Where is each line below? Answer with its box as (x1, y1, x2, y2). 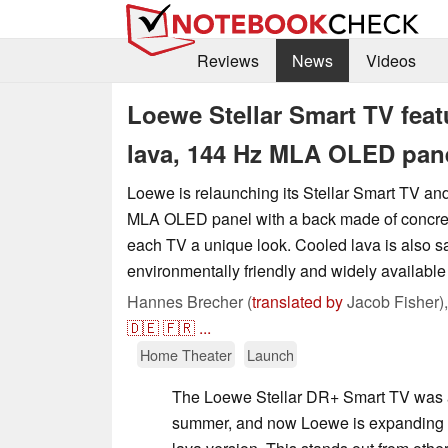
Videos (365, 49, 416, 73)
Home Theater (140, 343, 232, 365)
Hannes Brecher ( (127, 289, 252, 313)
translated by (252, 289, 343, 313)
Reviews (196, 49, 259, 73)
